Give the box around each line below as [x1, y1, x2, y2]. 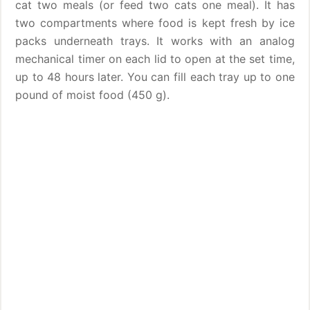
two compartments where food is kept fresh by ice [15, 16, 295, 30]
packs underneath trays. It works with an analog [15, 34, 295, 48]
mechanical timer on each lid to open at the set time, [15, 52, 295, 66]
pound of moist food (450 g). [15, 88, 170, 102]
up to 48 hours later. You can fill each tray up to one [15, 70, 295, 84]
